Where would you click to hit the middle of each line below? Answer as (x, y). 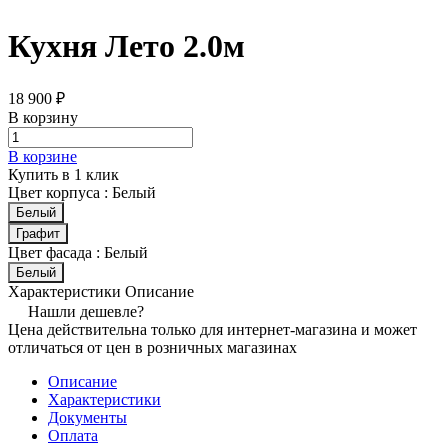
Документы (87, 417)
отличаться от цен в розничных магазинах (152, 347)
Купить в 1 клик (63, 174)
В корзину (43, 117)
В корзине (42, 156)
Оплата (73, 435)
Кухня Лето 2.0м (126, 46)
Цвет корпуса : (60, 192)
